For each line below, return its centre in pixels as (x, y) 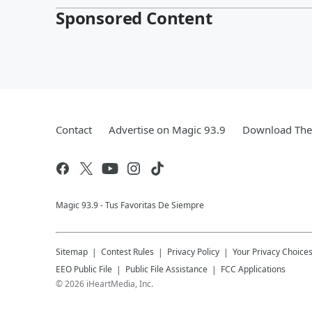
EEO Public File (84, 269)
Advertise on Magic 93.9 (167, 129)
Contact (74, 129)
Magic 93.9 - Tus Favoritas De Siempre (130, 205)
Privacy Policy (193, 251)
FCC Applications (253, 269)
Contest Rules (127, 251)
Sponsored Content (134, 17)
